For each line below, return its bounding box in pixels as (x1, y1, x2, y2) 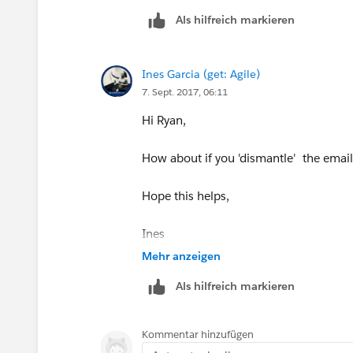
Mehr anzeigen (142, 248, 221, 263)
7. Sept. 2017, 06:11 (142, 84, 228, 98)
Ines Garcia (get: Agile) (142, 66, 260, 81)
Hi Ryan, (142, 112, 186, 128)
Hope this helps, (142, 188, 229, 203)
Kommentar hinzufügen (142, 327, 254, 341)
